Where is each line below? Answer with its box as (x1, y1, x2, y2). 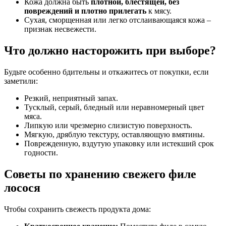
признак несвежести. (24, 25, 96, 34)
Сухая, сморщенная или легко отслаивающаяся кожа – (24, 16, 211, 25)
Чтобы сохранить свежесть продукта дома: (4, 204, 151, 213)
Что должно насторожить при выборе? (4, 44, 216, 57)
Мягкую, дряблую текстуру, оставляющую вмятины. (24, 130, 205, 139)
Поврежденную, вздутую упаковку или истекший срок (24, 139, 214, 148)
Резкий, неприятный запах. (24, 93, 118, 102)
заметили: (4, 76, 38, 85)
